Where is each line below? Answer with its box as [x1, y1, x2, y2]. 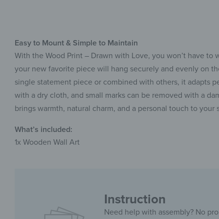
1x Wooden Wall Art [15, 137, 80, 148]
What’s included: [15, 125, 72, 135]
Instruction [104, 192, 166, 207]
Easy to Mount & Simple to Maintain [15, 38, 138, 48]
